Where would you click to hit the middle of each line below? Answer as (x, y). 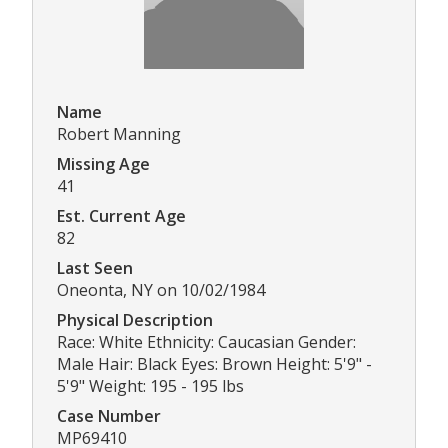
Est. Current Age (121, 216)
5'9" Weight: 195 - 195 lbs (150, 386)
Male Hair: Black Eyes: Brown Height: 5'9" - (214, 364)
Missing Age (103, 164)
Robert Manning (119, 134)
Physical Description (135, 320)
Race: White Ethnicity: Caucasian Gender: (206, 342)
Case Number (109, 416)
